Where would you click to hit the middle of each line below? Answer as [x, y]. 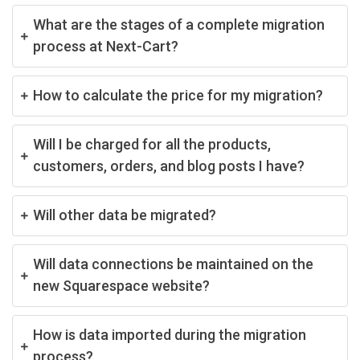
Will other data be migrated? [125, 215]
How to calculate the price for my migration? [178, 95]
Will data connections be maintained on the [173, 264]
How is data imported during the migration [170, 334]
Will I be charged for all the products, [152, 144]
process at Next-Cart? [106, 46]
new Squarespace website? [121, 285]
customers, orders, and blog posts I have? [169, 166]
